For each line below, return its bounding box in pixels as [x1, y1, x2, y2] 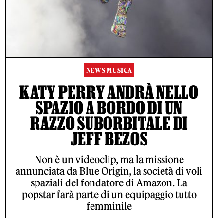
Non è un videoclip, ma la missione [34, 153, 184, 165]
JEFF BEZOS [70, 128, 148, 149]
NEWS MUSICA [86, 66, 132, 74]
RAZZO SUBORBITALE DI [30, 112, 188, 133]
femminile [86, 200, 132, 212]
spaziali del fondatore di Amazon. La [31, 176, 187, 189]
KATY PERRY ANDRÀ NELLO [19, 81, 199, 102]
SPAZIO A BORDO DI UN [36, 97, 182, 118]
